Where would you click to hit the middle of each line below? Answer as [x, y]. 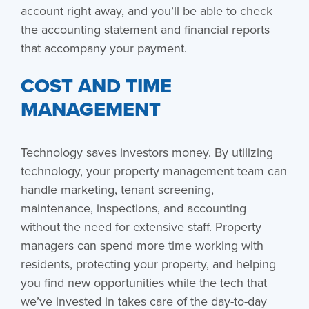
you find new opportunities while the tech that [143, 282]
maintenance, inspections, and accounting [133, 208]
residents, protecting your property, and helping [148, 263]
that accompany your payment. [103, 48]
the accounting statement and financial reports [145, 29]
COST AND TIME [96, 85]
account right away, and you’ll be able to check [146, 10]
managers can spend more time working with [142, 245]
